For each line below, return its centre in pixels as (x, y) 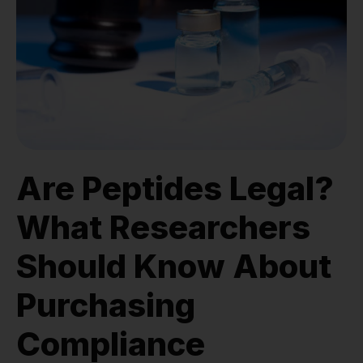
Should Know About (174, 266)
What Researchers (163, 227)
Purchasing (106, 305)
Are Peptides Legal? (175, 188)
